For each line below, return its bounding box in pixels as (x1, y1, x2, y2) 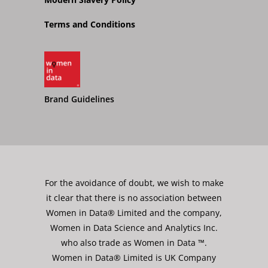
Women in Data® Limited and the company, (46, 207, 222, 218)
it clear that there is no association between (46, 192, 222, 203)
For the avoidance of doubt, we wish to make (44, 177, 224, 188)
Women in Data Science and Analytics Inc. (50, 222, 218, 233)
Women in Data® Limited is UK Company (52, 252, 216, 263)
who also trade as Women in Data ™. (61, 237, 207, 248)
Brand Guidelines (44, 93, 114, 105)
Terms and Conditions (44, 19, 135, 30)
